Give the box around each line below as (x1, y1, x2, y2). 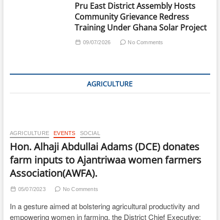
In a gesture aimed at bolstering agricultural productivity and (9, 201, 199, 211)
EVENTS (54, 130, 76, 136)
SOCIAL (80, 130, 100, 136)
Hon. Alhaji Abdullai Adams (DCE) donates (9, 140, 199, 153)
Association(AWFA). (9, 166, 97, 180)
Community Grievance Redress (75, 11, 190, 22)
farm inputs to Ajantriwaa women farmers (9, 153, 201, 166)
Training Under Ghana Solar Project (75, 22, 207, 33)
